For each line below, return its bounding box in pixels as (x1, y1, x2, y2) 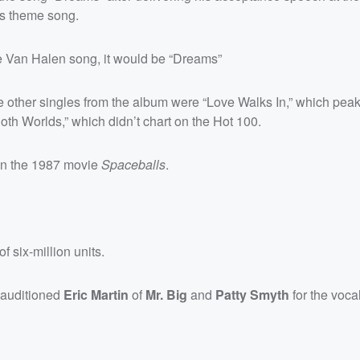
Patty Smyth (215, 284, 289, 304)
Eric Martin (63, 284, 129, 304)
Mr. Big (145, 284, 187, 304)
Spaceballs (101, 154, 166, 174)
